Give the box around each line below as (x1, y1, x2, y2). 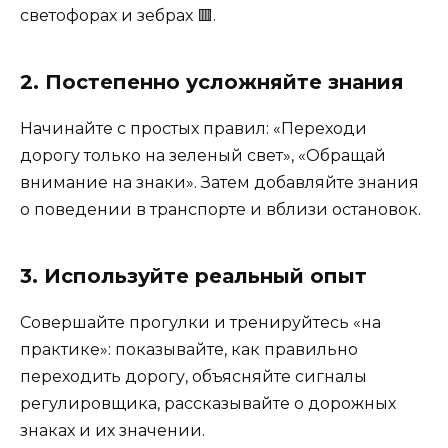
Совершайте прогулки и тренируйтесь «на (20, 312, 381, 332)
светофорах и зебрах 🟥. (20, 5, 216, 25)
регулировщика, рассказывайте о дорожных (20, 393, 396, 413)
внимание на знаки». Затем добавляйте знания (20, 172, 419, 192)
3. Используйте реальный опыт (20, 263, 367, 288)
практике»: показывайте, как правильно (20, 339, 358, 359)
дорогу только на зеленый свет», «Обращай (20, 145, 386, 165)
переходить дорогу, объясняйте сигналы (20, 366, 367, 386)
